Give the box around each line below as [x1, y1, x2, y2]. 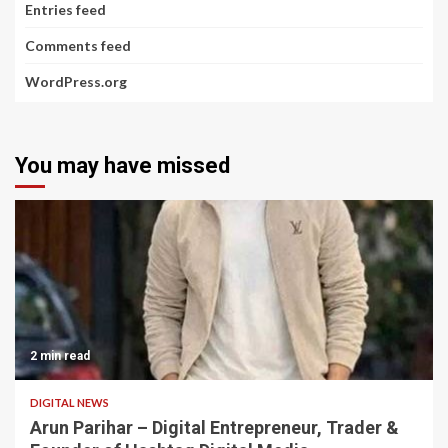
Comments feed [25, 37, 131, 55]
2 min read [30, 349, 90, 364]
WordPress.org [25, 73, 127, 91]
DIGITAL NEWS [30, 396, 109, 410]
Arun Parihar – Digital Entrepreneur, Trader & [30, 417, 399, 439]
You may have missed [15, 153, 230, 179]
